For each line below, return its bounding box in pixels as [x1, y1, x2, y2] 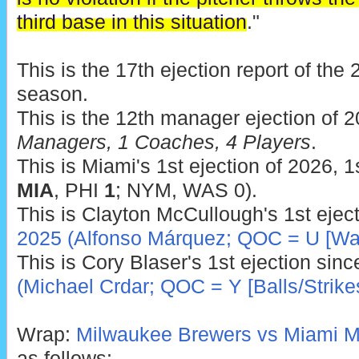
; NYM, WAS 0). [115, 179, 257, 202]
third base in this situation [16, 11, 247, 34]
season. [16, 83, 88, 106]
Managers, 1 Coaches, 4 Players [16, 131, 311, 154]
